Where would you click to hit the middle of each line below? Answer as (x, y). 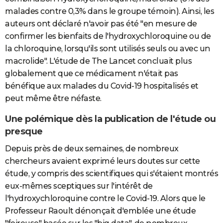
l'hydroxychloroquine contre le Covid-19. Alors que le (105, 198)
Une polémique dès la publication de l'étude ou (110, 119)
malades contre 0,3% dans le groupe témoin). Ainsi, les (110, 11)
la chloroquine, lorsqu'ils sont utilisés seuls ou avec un (108, 49)
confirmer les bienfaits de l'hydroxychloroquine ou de (108, 36)
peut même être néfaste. (53, 99)
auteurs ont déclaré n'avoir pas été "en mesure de (101, 24)
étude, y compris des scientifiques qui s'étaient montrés (111, 173)
